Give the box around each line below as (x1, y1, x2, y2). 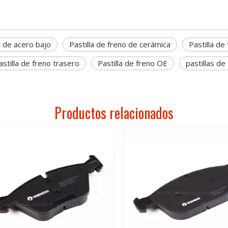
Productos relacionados (54, 102, 174, 123)
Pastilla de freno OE (98, 58, 167, 68)
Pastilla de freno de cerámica (69, 39, 170, 49)
